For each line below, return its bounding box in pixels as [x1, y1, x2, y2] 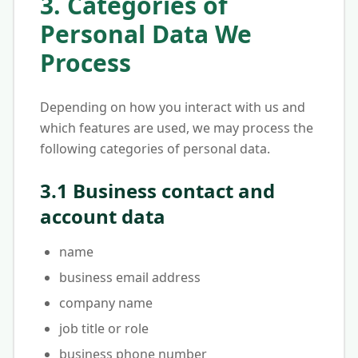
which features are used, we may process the [40, 119, 313, 137]
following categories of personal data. [40, 140, 270, 157]
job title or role [59, 320, 149, 337]
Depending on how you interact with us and [40, 98, 305, 116]
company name [59, 294, 153, 312]
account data [40, 203, 165, 229]
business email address [59, 268, 201, 286]
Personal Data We [40, 18, 252, 50]
